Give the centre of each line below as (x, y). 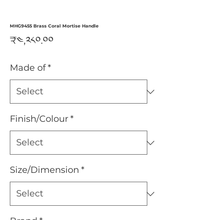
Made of (28, 68)
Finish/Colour (39, 119)
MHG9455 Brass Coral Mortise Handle (54, 26)
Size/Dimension (44, 170)
